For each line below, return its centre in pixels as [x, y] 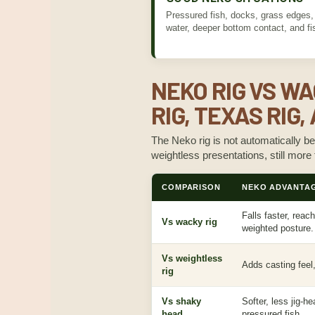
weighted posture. [278, 228]
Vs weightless [192, 258]
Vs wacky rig [189, 222]
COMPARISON [191, 187]
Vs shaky [181, 301]
